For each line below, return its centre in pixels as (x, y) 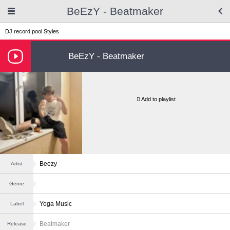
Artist (17, 164)
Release (17, 224)
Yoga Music (56, 204)
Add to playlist (158, 99)
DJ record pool (24, 31)
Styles (51, 31)
